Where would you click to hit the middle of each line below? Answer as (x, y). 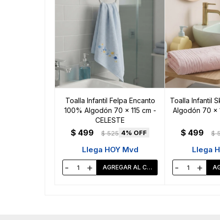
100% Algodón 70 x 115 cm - (110, 110)
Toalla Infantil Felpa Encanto (110, 101)
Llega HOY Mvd (110, 150)
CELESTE (110, 120)
